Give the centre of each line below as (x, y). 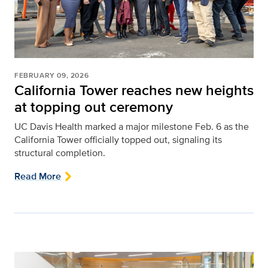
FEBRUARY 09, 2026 (52, 75)
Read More (38, 176)
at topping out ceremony (94, 106)
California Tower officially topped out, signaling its (118, 139)
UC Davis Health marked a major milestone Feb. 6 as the (132, 126)
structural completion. (60, 153)
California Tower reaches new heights (134, 90)
